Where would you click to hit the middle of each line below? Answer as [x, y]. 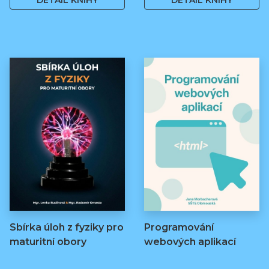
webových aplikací [190, 241]
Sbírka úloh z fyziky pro [67, 227]
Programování [179, 227]
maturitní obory [48, 241]
